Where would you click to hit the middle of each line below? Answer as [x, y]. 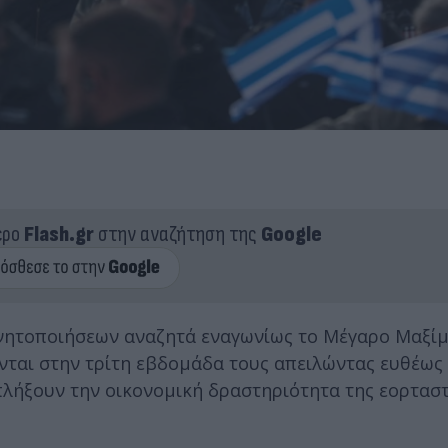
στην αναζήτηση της [177, 234]
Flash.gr [58, 234]
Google [291, 234]
